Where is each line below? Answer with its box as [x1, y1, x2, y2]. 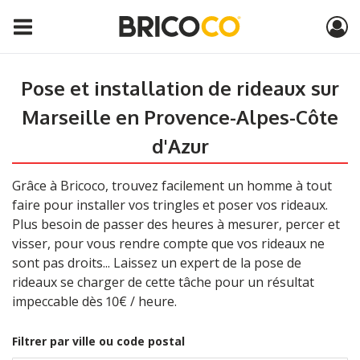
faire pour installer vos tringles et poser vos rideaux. [12, 196, 328, 214]
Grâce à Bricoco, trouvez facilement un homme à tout [12, 177, 332, 194]
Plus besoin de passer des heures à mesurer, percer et [12, 215, 340, 233]
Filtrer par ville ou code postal [12, 333, 185, 349]
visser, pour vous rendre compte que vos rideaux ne [12, 235, 325, 252]
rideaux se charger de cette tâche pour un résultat [12, 273, 314, 291]
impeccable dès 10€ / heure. [12, 292, 177, 310]
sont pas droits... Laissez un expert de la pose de [12, 254, 301, 272]
